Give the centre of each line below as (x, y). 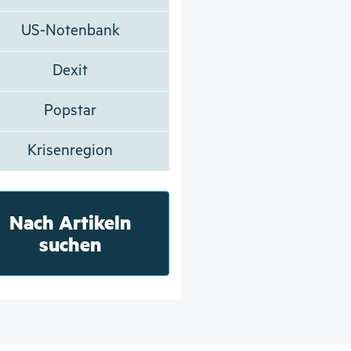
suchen (70, 244)
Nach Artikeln (70, 222)
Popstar (71, 110)
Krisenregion (71, 150)
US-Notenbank (70, 31)
